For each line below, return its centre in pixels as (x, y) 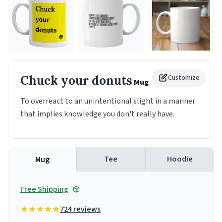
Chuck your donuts (76, 81)
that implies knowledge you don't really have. (97, 114)
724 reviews (80, 209)
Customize (184, 78)
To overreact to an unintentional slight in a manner (108, 101)
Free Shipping (44, 190)
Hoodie (180, 159)
